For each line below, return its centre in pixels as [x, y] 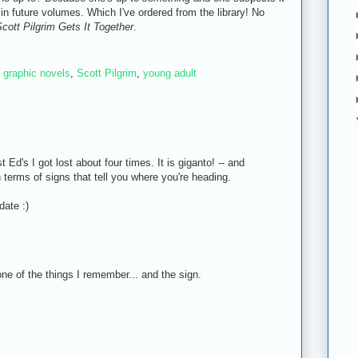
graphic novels [37, 74]
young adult [170, 74]
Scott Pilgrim [107, 74]
